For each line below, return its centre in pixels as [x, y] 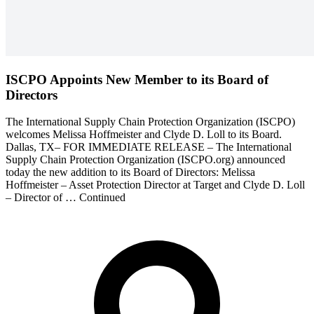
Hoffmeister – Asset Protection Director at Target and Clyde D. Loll [155, 185]
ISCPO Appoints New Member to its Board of [137, 79]
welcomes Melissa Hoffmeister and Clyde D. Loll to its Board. [144, 135]
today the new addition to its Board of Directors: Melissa [130, 172]
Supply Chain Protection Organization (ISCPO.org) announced [145, 160]
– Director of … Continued [66, 198]
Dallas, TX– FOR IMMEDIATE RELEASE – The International [149, 147]
